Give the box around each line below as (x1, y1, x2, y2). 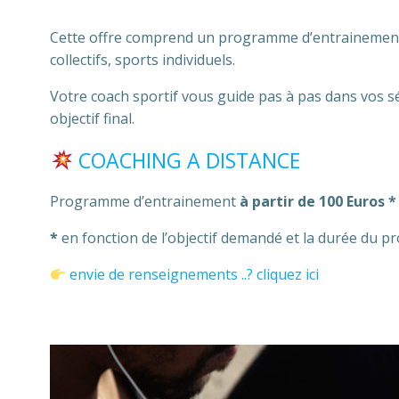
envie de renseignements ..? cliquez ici (66, 265, 320, 284)
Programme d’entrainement (50, 191, 240, 211)
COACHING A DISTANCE (78, 146, 301, 175)
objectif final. (50, 109, 134, 128)
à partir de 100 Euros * (240, 191, 396, 211)
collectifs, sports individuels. (50, 50, 235, 69)
